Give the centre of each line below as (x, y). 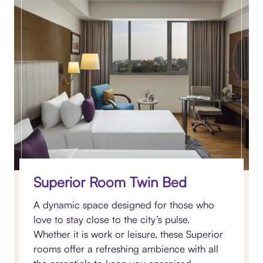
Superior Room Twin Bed (110, 182)
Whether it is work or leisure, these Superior (129, 234)
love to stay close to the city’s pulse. (112, 220)
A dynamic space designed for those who (124, 205)
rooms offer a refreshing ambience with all (126, 249)
